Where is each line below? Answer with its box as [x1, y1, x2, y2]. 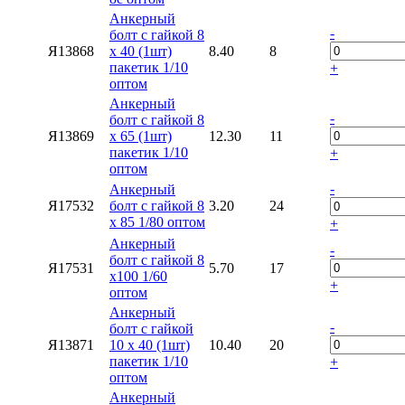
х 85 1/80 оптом [109, 213, 205, 230]
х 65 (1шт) [109, 127, 172, 144]
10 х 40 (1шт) [109, 336, 190, 353]
